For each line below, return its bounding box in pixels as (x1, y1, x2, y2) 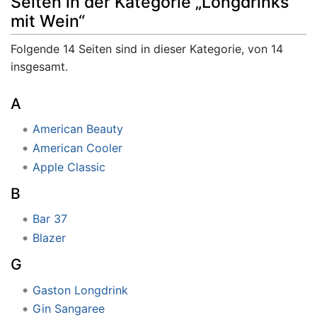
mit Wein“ (11, 11, 85, 32)
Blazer (32, 230, 66, 245)
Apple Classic (32, 159, 105, 174)
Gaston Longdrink (32, 282, 128, 297)
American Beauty (32, 122, 123, 137)
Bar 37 (32, 212, 67, 226)
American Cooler (32, 140, 122, 155)
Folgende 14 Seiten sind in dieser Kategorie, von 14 (11, 42, 283, 57)
